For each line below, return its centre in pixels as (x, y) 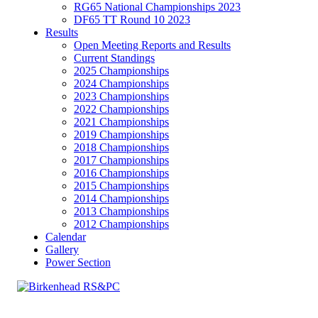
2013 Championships (121, 211)
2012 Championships (121, 224)
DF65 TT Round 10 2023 (132, 20)
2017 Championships (121, 160)
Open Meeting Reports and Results (152, 45)
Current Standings (114, 58)
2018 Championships (121, 147)
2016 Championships (121, 173)
